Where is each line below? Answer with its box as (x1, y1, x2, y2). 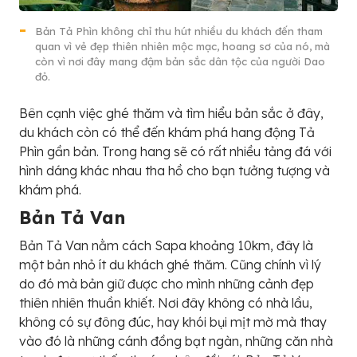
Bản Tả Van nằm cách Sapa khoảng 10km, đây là (19, 237, 313, 253)
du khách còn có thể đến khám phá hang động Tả (19, 124, 315, 140)
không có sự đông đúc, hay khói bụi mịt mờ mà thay (19, 313, 327, 330)
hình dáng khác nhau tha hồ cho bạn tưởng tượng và (19, 162, 330, 178)
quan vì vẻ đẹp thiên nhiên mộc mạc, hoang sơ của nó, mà (35, 39, 330, 53)
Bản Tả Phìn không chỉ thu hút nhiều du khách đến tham (35, 24, 323, 37)
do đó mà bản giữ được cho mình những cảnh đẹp (19, 275, 314, 292)
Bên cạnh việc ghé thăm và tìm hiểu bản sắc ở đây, (19, 104, 324, 121)
